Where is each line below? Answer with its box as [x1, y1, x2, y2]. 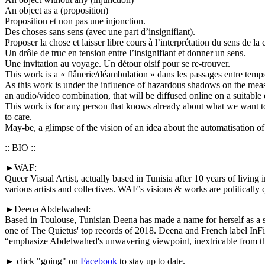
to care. [5, 111, 32, 122]
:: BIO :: [5, 142, 35, 153]
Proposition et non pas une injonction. [5, 15, 146, 26]
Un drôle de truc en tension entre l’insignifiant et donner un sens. [5, 47, 245, 58]
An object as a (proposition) [5, 5, 108, 15]
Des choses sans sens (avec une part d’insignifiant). [5, 26, 195, 37]
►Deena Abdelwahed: [5, 203, 91, 214]
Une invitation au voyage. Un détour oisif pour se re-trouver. [5, 58, 230, 69]
